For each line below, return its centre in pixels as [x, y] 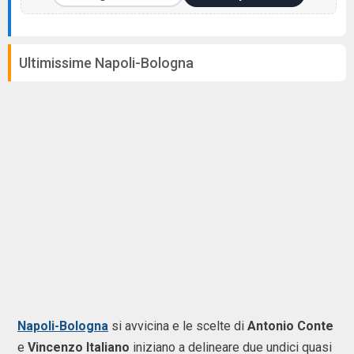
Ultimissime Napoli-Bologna [106, 63]
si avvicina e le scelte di [178, 326]
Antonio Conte [290, 326]
